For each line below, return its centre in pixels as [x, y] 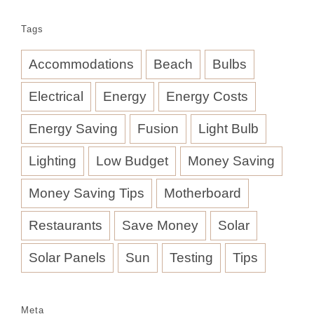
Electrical [56, 96]
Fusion [158, 128]
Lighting [53, 161]
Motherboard [203, 193]
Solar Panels [67, 257]
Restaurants [66, 225]
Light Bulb [228, 128]
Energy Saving [73, 128]
